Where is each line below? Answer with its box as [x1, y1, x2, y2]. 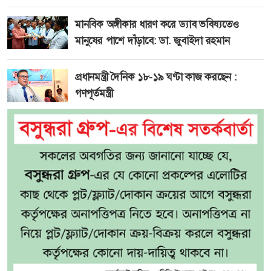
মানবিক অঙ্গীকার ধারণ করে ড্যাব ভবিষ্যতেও [75, 17, 239, 31]
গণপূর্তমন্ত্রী [75, 86, 113, 100]
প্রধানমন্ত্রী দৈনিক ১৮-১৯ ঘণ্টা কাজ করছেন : [75, 70, 237, 83]
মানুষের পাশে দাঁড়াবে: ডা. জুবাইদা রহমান [75, 33, 230, 47]
